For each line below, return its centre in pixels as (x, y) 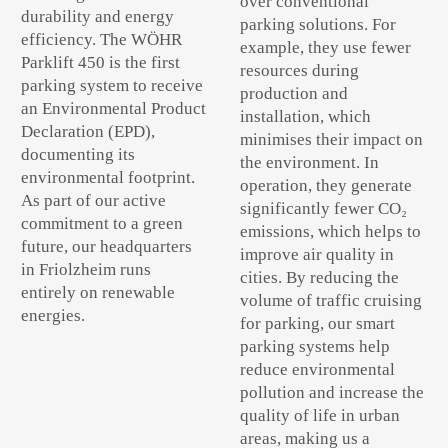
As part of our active (94, 201)
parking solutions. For (317, 24)
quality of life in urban (319, 415)
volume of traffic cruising (330, 300)
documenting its (78, 155)
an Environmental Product (114, 109)
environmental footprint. (108, 178)
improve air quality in (316, 254)
